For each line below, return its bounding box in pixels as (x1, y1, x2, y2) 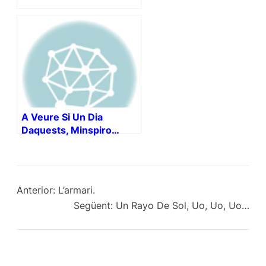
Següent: (74, 199, 113, 212)
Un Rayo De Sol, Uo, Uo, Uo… (116, 199, 249, 212)
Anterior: (17, 184, 55, 197)
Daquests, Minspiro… (21, 123, 119, 136)
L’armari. (58, 184, 95, 197)
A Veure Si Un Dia (21, 110, 103, 123)
